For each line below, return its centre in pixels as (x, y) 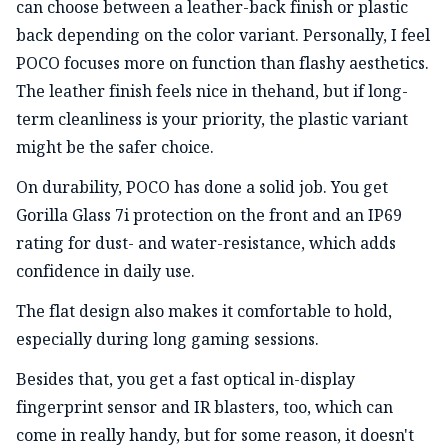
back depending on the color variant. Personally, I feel (223, 35)
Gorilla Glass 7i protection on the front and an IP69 (209, 215)
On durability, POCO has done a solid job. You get (202, 187)
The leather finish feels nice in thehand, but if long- (212, 91)
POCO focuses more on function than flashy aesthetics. (222, 63)
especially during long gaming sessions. (167, 339)
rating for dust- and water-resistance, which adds (206, 243)
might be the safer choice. (115, 147)
